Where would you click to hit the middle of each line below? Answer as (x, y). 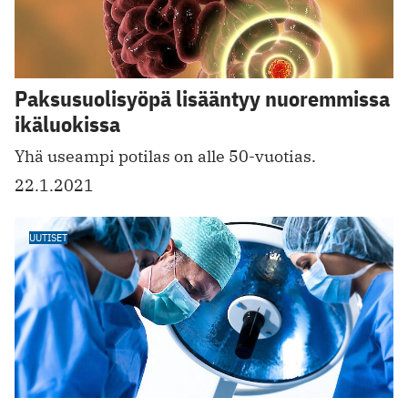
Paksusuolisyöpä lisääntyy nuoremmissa (202, 99)
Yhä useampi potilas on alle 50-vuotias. (165, 156)
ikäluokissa (67, 124)
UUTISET (48, 237)
